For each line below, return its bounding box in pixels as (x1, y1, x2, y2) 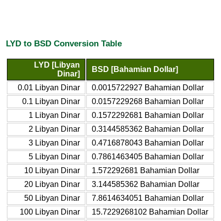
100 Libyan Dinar (20, 207, 80, 216)
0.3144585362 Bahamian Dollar (92, 124, 204, 133)
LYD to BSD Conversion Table (6, 38, 122, 49)
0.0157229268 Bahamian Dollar (92, 97, 204, 106)
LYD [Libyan (34, 60, 80, 69)
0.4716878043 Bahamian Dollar (92, 138, 204, 147)
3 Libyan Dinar (29, 138, 80, 147)
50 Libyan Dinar (24, 193, 80, 202)
